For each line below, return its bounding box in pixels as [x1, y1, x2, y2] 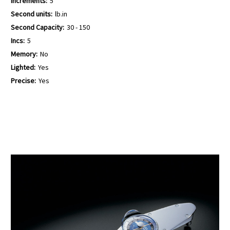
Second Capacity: [11, 22, 64, 32]
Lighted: [11, 62, 35, 72]
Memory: [11, 49, 37, 59]
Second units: [11, 9, 52, 18]
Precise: [11, 75, 36, 85]
